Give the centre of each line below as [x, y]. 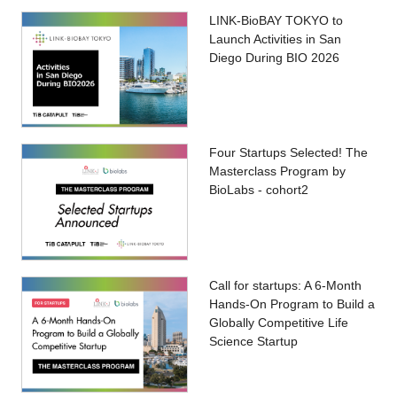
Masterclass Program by [277, 171]
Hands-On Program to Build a [292, 304]
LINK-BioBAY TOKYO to [276, 20]
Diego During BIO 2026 [274, 58]
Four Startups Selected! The [288, 153]
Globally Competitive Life [278, 322]
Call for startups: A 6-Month [285, 285]
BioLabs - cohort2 [258, 190]
